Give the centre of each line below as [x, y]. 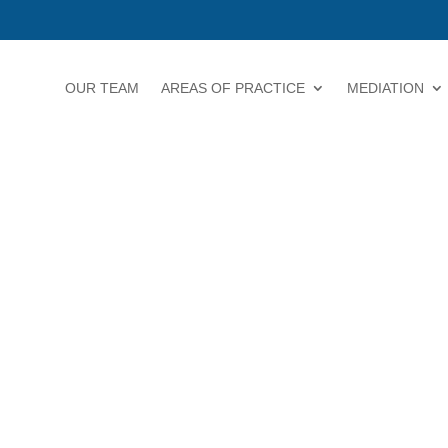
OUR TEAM [102, 88]
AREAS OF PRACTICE [233, 88]
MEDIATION [385, 88]
